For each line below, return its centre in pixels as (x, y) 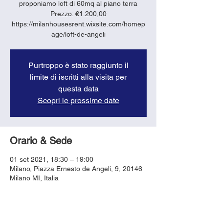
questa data (78, 88)
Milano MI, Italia (34, 178)
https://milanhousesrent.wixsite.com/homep (78, 24)
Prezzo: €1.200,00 (78, 13)
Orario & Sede (41, 141)
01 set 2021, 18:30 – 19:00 (52, 159)
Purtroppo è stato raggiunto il (78, 65)
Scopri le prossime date (78, 100)
